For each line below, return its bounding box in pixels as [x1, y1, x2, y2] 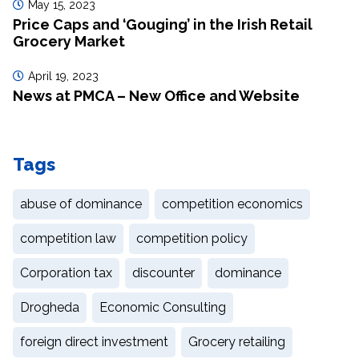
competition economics [162, 196, 303, 212]
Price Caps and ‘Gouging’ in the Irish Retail [13, 15, 313, 33]
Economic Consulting [99, 299, 226, 315]
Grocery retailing [188, 333, 285, 349]
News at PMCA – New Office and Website [13, 87, 300, 104]
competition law [20, 230, 116, 246]
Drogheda [20, 299, 79, 315]
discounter [132, 264, 195, 280]
